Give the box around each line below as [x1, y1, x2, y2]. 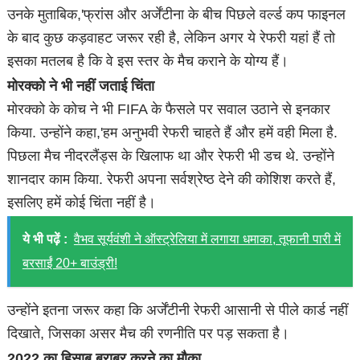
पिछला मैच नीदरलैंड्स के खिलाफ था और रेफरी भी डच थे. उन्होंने [7, 147, 335, 164]
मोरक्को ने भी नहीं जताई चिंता [7, 77, 155, 94]
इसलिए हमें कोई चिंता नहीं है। [7, 194, 161, 211]
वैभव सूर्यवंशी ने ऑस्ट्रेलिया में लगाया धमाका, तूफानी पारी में [73, 232, 341, 247]
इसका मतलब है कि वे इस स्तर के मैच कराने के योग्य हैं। [7, 52, 293, 69]
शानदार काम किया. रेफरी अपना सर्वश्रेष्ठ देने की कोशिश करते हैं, [7, 170, 337, 187]
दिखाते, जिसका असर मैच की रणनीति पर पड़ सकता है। [7, 325, 294, 342]
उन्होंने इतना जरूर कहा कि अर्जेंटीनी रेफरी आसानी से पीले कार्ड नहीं [7, 302, 349, 319]
